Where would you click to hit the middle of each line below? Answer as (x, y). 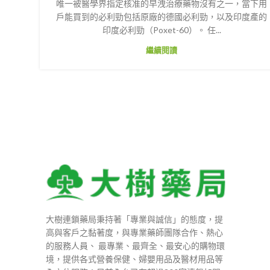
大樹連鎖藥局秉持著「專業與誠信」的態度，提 (134, 219)
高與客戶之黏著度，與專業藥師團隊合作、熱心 (134, 232)
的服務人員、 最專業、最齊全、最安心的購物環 (135, 245)
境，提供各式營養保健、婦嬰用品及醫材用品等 (134, 259)
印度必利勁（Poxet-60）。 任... (162, 30)
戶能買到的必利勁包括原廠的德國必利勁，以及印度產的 (162, 17)
